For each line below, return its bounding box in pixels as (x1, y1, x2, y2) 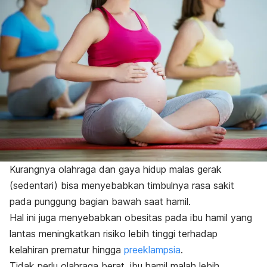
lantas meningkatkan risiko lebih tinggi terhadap (10, 228, 218, 240)
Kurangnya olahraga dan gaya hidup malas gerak (10, 163, 222, 176)
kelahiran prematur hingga (10, 244, 124, 256)
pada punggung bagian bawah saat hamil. (10, 195, 191, 208)
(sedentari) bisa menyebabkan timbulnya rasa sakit (10, 179, 234, 192)
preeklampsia (124, 244, 181, 256)
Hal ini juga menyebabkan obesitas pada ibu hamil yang (10, 212, 252, 224)
